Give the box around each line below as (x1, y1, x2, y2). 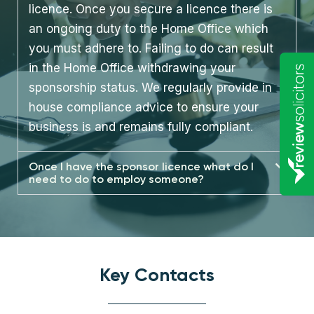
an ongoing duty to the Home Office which (29, 21, 268, 36)
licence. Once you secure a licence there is (29, 1, 273, 16)
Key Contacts (100, 267, 214, 285)
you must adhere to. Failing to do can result (29, 41, 273, 55)
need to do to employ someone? (29, 175, 204, 186)
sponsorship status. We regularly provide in (29, 80, 272, 95)
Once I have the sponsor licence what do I (29, 162, 254, 173)
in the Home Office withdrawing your (29, 60, 235, 75)
